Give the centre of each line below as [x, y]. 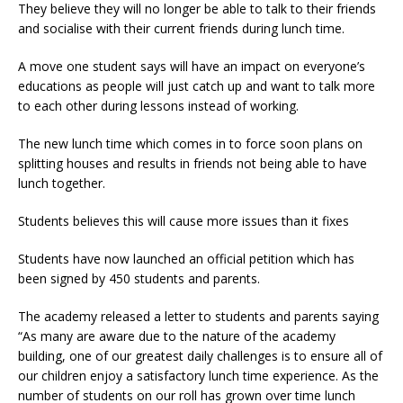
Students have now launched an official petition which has [186, 259]
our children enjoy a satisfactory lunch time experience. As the [198, 376]
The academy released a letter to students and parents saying [198, 317]
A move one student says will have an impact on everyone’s [192, 67]
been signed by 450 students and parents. [139, 279]
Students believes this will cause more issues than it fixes [184, 221]
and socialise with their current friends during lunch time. [181, 29]
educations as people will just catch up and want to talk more [197, 86]
